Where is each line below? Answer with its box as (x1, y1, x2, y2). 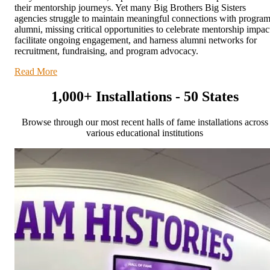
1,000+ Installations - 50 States (51, 89, 239, 105)
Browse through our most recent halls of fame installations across (21, 117, 268, 128)
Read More (14, 66, 57, 77)
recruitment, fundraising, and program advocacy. (14, 45, 198, 56)
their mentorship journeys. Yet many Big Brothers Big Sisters (14, 2, 246, 13)
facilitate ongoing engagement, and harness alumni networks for (14, 34, 257, 45)
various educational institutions (86, 128, 203, 139)
